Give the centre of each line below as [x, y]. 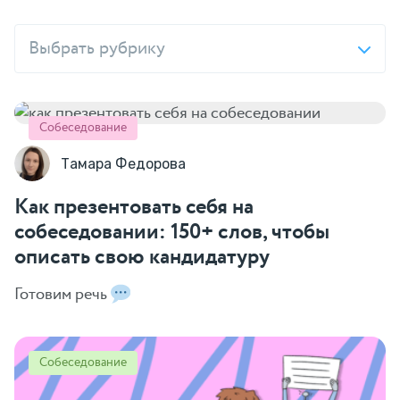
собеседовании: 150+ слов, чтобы [172, 233]
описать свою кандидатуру [142, 258]
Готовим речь [62, 294]
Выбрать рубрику [97, 48]
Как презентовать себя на [134, 208]
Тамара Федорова [123, 163]
